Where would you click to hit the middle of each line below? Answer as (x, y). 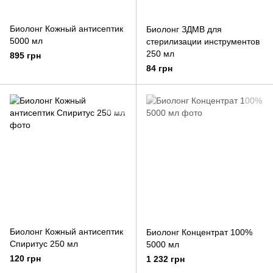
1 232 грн (165, 259)
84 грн (159, 68)
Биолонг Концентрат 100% (199, 232)
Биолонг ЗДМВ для (184, 29)
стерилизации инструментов (203, 41)
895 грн (25, 55)
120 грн (25, 258)
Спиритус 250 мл (44, 244)
